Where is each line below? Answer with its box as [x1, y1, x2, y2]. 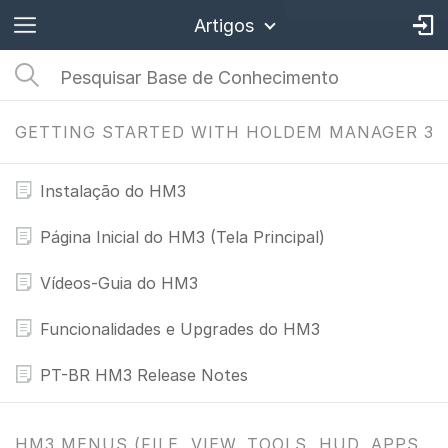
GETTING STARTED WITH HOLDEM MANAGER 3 [15, 122, 434, 142]
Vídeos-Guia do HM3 [40, 273, 198, 293]
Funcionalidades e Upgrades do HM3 [40, 319, 320, 339]
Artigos [194, 15, 254, 36]
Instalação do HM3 [40, 181, 186, 201]
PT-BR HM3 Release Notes [40, 365, 248, 385]
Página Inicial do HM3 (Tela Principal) [40, 227, 325, 247]
